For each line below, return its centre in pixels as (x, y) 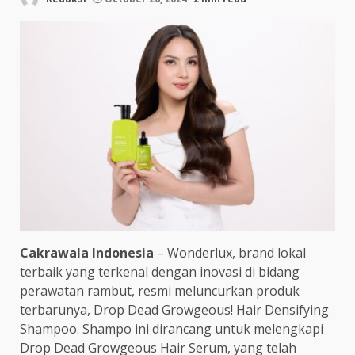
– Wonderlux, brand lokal (230, 253)
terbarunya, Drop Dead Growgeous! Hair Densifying (174, 310)
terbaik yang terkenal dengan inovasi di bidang (160, 272)
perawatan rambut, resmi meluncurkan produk (160, 291)
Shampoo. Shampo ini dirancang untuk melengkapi (172, 329)
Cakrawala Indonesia (87, 253)
